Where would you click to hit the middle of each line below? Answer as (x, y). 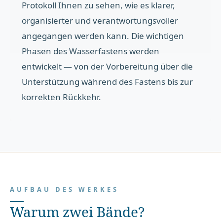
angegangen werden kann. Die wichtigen (103, 36)
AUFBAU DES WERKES (65, 189)
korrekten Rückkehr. (62, 97)
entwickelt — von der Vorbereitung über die (108, 66)
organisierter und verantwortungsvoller (100, 20)
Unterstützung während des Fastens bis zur (108, 81)
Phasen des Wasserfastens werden (91, 51)
